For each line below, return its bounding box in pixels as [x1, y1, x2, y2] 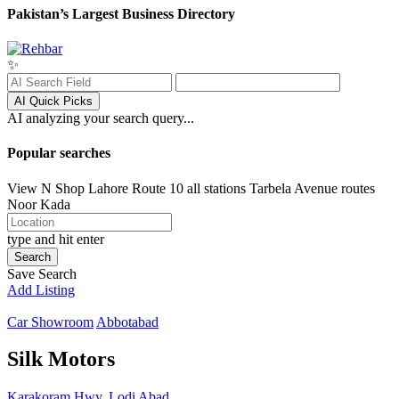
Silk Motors [7, 347, 115, 371]
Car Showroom [7, 313, 94, 330]
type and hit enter [7, 231, 104, 247]
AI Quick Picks [14, 94, 93, 108]
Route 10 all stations [132, 180, 246, 196]
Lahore [88, 180, 128, 196]
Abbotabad [96, 313, 159, 330]
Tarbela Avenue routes [249, 180, 375, 196]
